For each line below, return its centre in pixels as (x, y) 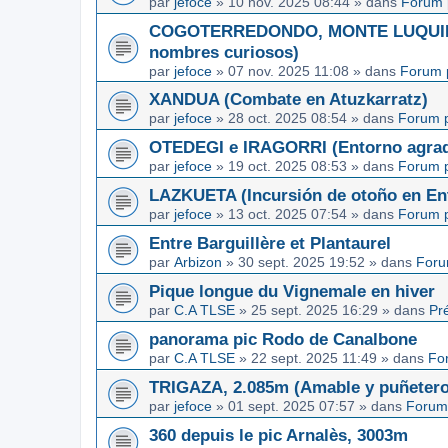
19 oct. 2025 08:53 (287, 165)
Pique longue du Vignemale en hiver (292, 290)
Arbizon (198, 261)
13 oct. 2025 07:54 (287, 213)
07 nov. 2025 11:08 (288, 70)
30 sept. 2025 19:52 (301, 261)
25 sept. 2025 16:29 (314, 309)
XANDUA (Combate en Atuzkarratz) (288, 98)
